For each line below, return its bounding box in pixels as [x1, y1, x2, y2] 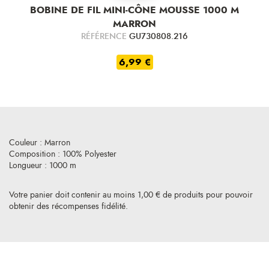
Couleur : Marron [9, 137, 70, 149]
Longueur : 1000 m [9, 160, 76, 172]
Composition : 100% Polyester [9, 148, 116, 160]
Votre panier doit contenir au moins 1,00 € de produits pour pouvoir [9, 189, 253, 201]
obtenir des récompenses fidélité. [9, 201, 128, 213]
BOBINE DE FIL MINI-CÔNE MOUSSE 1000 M [30, 3, 239, 17]
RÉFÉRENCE [81, 31, 129, 43]
